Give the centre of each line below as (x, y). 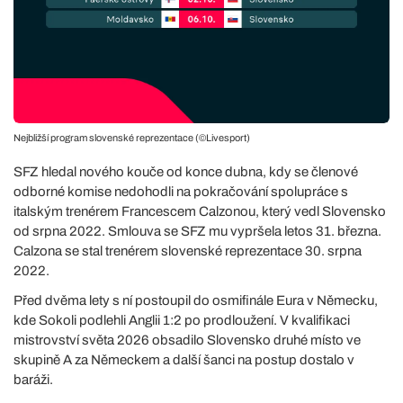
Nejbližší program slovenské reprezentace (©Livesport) (132, 137)
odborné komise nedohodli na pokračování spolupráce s (181, 191)
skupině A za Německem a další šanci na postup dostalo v (184, 359)
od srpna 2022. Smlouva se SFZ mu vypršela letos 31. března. (197, 231)
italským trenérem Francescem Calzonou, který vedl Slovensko (200, 211)
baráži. (33, 379)
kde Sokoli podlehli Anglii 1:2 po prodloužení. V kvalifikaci (182, 320)
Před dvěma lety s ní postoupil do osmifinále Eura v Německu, (196, 300)
